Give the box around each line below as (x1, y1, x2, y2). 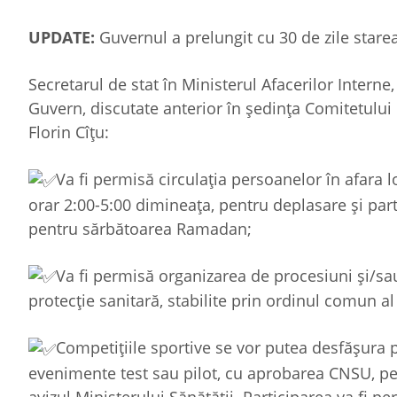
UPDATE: (28, 27, 95, 48)
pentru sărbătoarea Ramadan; (28, 217, 252, 239)
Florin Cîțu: (28, 121, 109, 143)
